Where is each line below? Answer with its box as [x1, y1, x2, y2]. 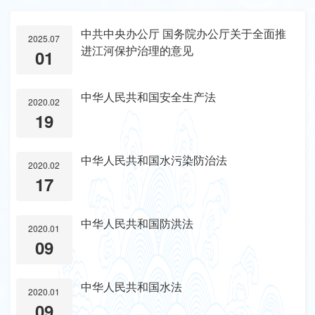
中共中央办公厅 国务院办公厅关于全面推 [81, 25, 287, 41]
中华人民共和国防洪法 [81, 215, 194, 232]
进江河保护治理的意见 [81, 41, 194, 58]
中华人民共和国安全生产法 [81, 89, 217, 105]
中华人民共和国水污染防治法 [81, 152, 228, 169]
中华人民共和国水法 [81, 278, 183, 295]
